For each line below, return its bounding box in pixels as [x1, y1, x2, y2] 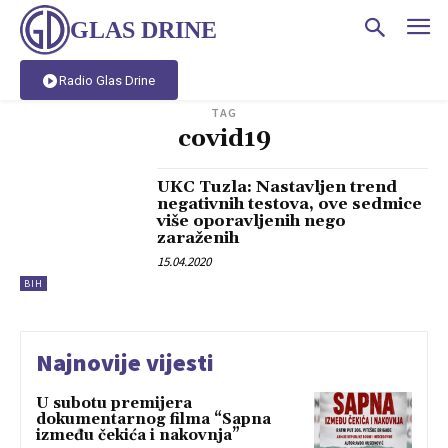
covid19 [177, 124, 271, 155]
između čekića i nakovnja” [36, 425, 240, 445]
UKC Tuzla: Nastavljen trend [157, 177, 398, 198]
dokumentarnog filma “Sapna [36, 409, 271, 429]
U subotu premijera [36, 393, 192, 413]
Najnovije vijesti [36, 346, 214, 378]
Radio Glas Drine [59, 72, 155, 88]
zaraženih [157, 228, 240, 249]
